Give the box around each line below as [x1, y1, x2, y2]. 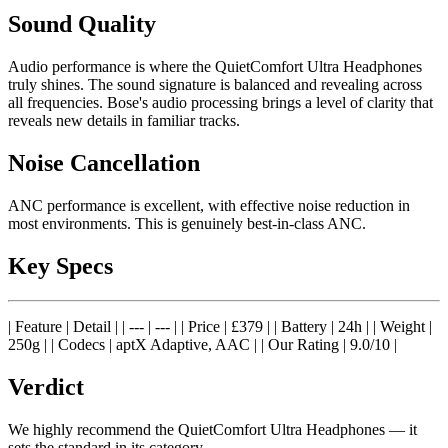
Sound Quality [8, 11, 156, 38]
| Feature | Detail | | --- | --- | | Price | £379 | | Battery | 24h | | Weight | [8, 317, 432, 335]
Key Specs [8, 253, 113, 280]
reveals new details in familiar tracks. [8, 112, 240, 130]
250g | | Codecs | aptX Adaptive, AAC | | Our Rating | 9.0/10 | [8, 335, 397, 353]
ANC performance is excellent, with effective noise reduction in [8, 197, 410, 215]
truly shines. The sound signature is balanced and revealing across [8, 76, 422, 94]
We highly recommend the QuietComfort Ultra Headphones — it [8, 420, 417, 438]
